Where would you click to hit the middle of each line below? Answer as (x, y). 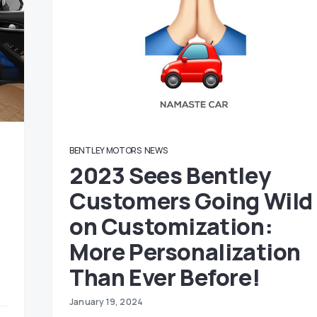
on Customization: (171, 226)
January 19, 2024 (106, 302)
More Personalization (185, 252)
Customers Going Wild (191, 201)
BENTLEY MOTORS (105, 150)
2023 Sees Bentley (170, 175)
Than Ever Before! (165, 277)
